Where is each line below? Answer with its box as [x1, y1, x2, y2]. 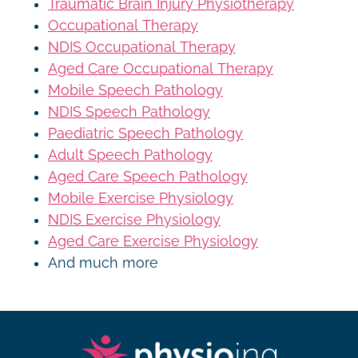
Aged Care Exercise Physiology [48, 233, 258, 249]
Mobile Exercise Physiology [48, 189, 233, 206]
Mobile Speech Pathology [48, 82, 223, 98]
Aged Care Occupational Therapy [48, 60, 273, 77]
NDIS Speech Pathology [48, 103, 210, 120]
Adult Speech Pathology [48, 146, 213, 163]
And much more [48, 254, 158, 271]
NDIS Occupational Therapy [48, 38, 236, 55]
